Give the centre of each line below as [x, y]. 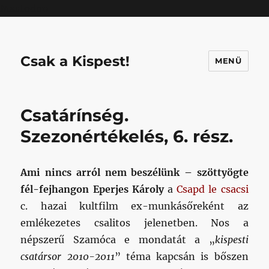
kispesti [231, 240]
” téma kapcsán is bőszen [181, 256]
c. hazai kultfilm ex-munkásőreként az [134, 206]
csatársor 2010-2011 [68, 256]
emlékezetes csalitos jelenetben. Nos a [134, 223]
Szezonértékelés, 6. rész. [127, 136]
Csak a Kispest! [75, 61]
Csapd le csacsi [213, 189]
